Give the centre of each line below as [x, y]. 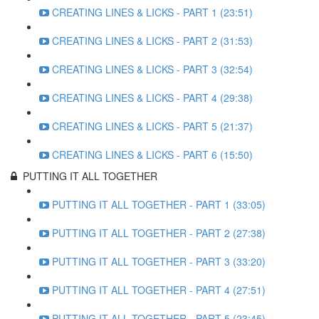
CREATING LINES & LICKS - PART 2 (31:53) [152, 41]
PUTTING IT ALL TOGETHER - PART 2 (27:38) [159, 233]
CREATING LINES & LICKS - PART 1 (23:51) [152, 12]
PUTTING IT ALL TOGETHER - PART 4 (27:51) [159, 290]
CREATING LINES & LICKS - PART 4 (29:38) [152, 98]
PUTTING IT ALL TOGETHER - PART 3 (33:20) [159, 261]
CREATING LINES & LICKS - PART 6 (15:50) [152, 155]
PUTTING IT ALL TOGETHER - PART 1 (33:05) [159, 204]
